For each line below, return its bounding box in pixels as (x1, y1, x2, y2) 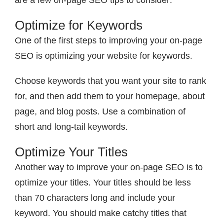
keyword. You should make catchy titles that (15, 208, 186, 219)
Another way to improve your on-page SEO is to (15, 162, 203, 173)
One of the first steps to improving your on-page (15, 36, 202, 46)
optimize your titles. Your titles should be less (15, 178, 191, 188)
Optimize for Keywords (15, 18, 143, 33)
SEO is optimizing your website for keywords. (15, 51, 192, 61)
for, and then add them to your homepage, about (15, 91, 205, 102)
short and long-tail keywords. (15, 122, 128, 132)
